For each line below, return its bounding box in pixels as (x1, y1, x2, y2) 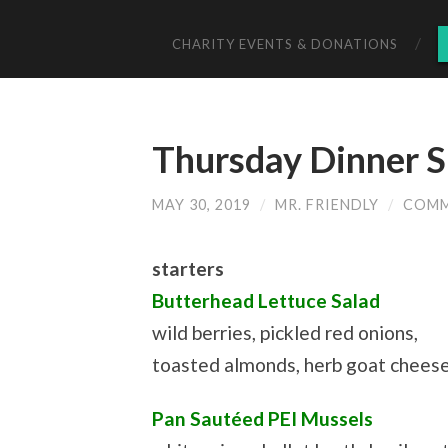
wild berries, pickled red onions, (152, 321, 418, 345)
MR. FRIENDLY (275, 195, 379, 213)
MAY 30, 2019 (152, 195, 251, 213)
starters (152, 257, 224, 281)
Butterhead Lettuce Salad (152, 289, 380, 313)
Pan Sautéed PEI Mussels (152, 406, 373, 430)
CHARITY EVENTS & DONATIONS (172, 35, 398, 52)
